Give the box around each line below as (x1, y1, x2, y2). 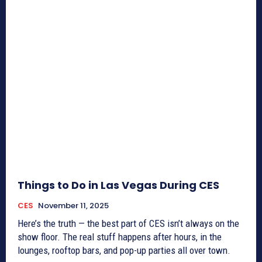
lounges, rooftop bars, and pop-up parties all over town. (18, 244, 230, 257)
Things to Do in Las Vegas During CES (18, 178, 219, 193)
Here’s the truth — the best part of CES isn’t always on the (18, 218, 239, 230)
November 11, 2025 (38, 200, 109, 212)
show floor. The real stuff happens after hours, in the (18, 231, 222, 243)
